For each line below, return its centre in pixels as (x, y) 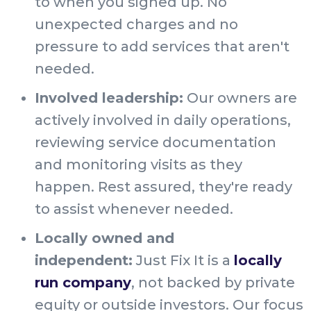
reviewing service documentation (155, 142)
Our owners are (240, 98)
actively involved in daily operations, (163, 120)
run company (83, 282)
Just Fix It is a (183, 260)
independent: (84, 260)
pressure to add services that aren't (162, 46)
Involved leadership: (109, 98)
